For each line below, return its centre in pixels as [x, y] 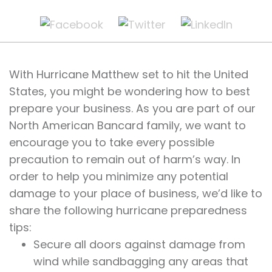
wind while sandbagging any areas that [141, 262]
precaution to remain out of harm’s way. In [125, 160]
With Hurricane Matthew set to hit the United [129, 75]
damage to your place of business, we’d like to [136, 194]
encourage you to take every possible [112, 143]
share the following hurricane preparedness [128, 211]
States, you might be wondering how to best [130, 92]
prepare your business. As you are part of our [132, 109]
